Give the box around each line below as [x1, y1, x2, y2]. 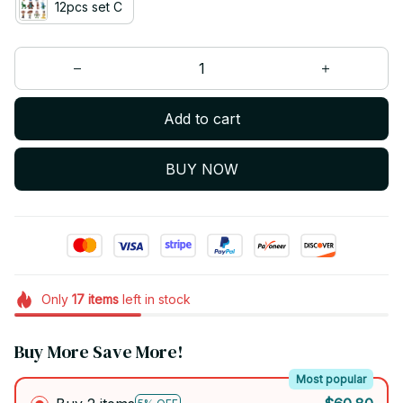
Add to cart [163, 109, 240, 128]
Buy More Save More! [14, 339, 184, 365]
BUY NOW [165, 159, 238, 178]
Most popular [295, 372, 366, 386]
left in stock [118, 291, 191, 308]
